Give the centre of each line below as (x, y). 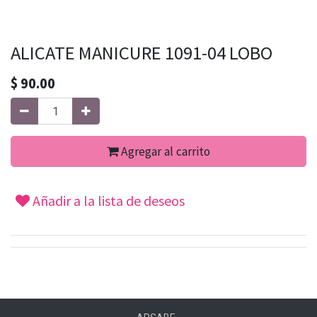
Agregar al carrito (164, 151)
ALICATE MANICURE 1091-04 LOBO (142, 53)
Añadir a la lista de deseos (107, 201)
